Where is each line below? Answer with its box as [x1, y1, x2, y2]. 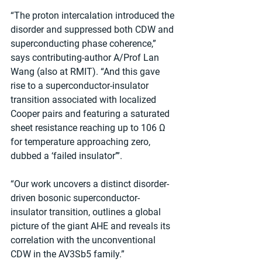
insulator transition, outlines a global [11, 206, 163, 218]
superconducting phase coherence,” [11, 37, 158, 49]
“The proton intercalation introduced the [11, 9, 177, 21]
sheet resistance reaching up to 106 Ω [11, 122, 168, 133]
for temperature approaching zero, [11, 136, 153, 147]
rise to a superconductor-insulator [11, 80, 151, 91]
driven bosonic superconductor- [11, 192, 140, 204]
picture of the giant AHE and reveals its [11, 220, 173, 232]
